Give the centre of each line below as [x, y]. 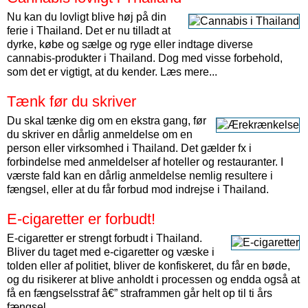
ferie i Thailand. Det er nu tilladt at [89, 31]
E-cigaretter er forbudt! [81, 219]
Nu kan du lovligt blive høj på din [87, 17]
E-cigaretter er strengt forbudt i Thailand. [104, 238]
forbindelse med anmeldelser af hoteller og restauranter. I [145, 162]
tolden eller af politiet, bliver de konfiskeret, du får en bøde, [148, 266]
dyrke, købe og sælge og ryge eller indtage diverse [130, 44]
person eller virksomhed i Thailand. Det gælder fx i [129, 148]
